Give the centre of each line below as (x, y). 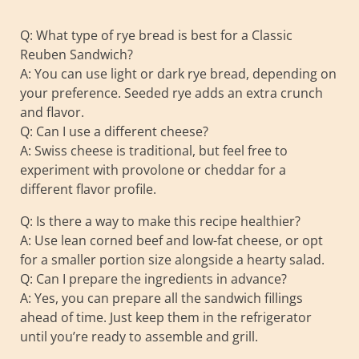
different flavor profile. (88, 189)
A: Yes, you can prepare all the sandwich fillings (161, 298)
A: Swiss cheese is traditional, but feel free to (154, 150)
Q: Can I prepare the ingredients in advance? (153, 278)
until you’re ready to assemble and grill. (139, 336)
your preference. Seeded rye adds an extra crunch (171, 93)
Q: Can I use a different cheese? (114, 131)
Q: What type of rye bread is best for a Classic (156, 35)
